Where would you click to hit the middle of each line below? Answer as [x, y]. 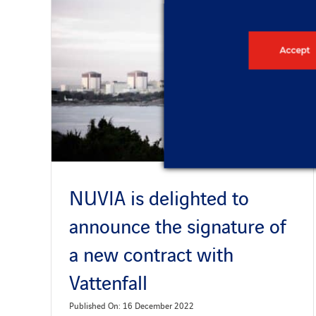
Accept [294, 50]
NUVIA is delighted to [159, 197]
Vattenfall [108, 282]
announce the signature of [177, 225]
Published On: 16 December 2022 [131, 305]
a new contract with [151, 254]
